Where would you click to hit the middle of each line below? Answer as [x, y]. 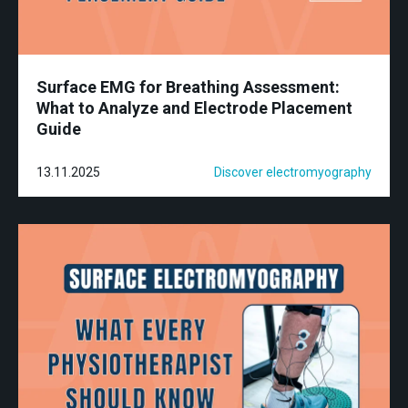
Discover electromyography [293, 172]
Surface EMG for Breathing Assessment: [188, 87]
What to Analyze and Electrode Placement [194, 107]
